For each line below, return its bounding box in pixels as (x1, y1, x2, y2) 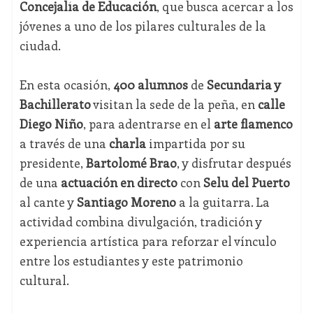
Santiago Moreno (76, 194, 176, 211)
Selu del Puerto (203, 174, 290, 191)
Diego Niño (19, 115, 83, 133)
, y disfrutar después (176, 154, 291, 172)
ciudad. (19, 37, 61, 54)
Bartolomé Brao (85, 154, 177, 172)
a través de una (19, 135, 109, 152)
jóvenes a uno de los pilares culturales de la (19, 17, 266, 35)
